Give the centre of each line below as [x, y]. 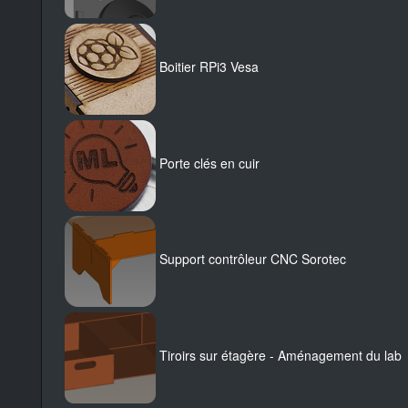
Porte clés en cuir [209, 163]
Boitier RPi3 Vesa [209, 67]
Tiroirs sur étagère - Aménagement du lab [280, 356]
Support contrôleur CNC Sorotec [253, 259]
